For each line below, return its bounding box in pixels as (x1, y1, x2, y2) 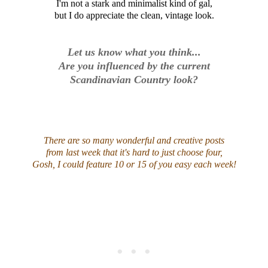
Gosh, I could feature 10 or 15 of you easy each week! (32, 159, 236, 169)
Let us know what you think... (67, 45, 201, 58)
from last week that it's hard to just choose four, (45, 147, 223, 157)
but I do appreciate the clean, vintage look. (54, 10, 214, 20)
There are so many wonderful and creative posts (44, 135, 224, 145)
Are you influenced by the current (58, 59, 210, 72)
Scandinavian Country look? (70, 73, 198, 86)
